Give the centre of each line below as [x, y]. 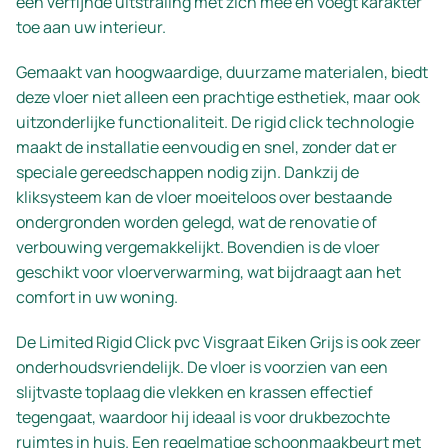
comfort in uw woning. [97, 297]
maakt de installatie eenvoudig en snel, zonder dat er [206, 147]
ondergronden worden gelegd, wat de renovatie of [196, 222]
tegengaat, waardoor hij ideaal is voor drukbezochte [203, 417]
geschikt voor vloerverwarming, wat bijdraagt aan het [208, 272]
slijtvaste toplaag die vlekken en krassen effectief [194, 392]
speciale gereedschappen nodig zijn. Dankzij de [187, 172]
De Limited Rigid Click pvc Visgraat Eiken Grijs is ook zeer [218, 342]
